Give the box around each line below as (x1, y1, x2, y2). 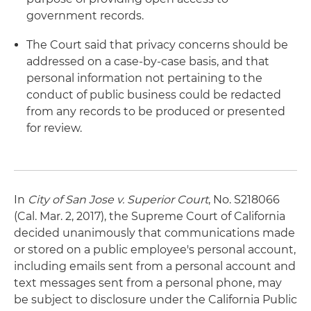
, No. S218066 (208, 193, 280, 206)
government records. (26, 9, 144, 22)
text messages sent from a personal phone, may (14, 276, 282, 289)
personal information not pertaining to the (26, 72, 262, 85)
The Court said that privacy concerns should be (26, 38, 288, 51)
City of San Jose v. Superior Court (28, 193, 208, 206)
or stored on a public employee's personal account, (14, 243, 296, 256)
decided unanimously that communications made (14, 226, 295, 239)
